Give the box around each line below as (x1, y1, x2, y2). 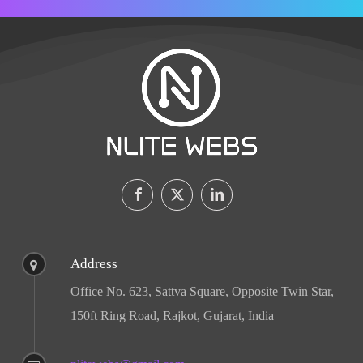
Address (70, 256, 117, 272)
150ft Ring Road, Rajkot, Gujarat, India (70, 309, 274, 323)
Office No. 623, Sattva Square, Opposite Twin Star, (70, 284, 334, 299)
